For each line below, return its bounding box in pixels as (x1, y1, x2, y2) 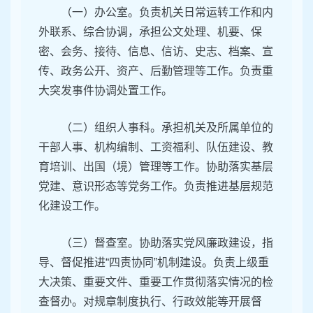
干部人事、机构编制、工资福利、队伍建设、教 (38, 141, 273, 154)
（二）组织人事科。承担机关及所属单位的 (61, 122, 273, 134)
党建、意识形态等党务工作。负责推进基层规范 (38, 180, 273, 193)
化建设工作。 (38, 200, 105, 212)
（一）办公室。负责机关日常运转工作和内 (61, 6, 273, 19)
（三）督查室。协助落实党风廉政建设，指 (61, 237, 273, 249)
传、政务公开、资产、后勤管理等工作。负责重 (38, 65, 273, 78)
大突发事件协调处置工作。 (38, 85, 173, 97)
